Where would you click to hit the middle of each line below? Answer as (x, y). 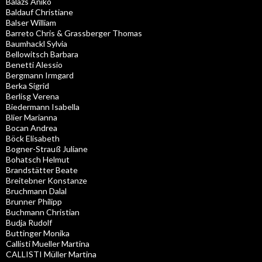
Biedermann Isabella (43, 106)
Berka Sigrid (27, 85)
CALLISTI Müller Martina (51, 254)
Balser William (31, 22)
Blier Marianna (32, 117)
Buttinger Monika (38, 233)
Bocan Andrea (32, 127)
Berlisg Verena (32, 96)
